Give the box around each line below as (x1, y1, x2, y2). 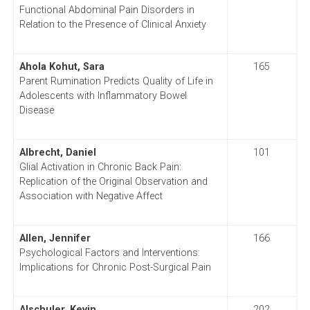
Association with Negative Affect (19, 190, 163, 202)
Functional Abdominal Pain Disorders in (19, 3, 194, 16)
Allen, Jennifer (19, 232, 91, 244)
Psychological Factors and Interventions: (19, 246, 200, 259)
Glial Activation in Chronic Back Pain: (19, 161, 181, 173)
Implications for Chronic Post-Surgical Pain (19, 261, 211, 273)
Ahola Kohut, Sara (19, 60, 104, 73)
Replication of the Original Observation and (19, 175, 208, 188)
